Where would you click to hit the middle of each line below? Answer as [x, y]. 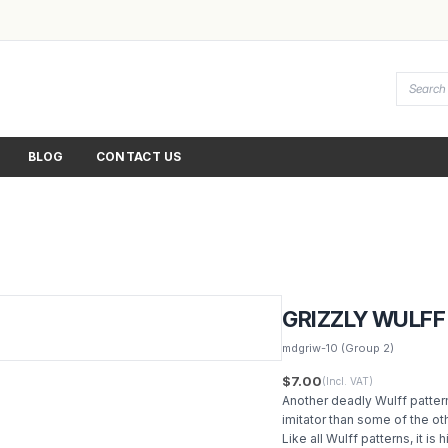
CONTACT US [138, 156]
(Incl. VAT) [348, 381]
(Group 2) [366, 348]
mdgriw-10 [310, 348]
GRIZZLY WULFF [364, 319]
